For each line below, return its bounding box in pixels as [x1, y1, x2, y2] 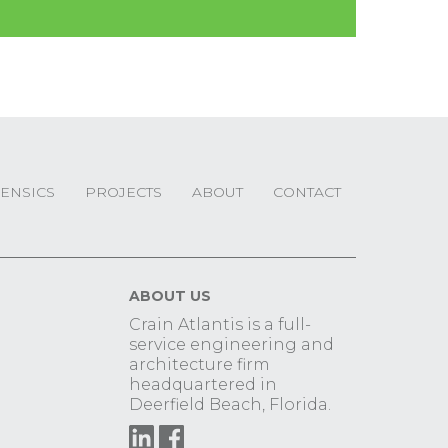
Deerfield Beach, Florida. [128, 395, 331, 415]
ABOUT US [128, 287, 211, 306]
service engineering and [128, 335, 334, 355]
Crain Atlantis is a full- [128, 315, 311, 335]
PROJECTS [85, 183, 162, 202]
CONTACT [273, 183, 341, 202]
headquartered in [128, 375, 277, 395]
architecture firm [128, 355, 270, 375]
